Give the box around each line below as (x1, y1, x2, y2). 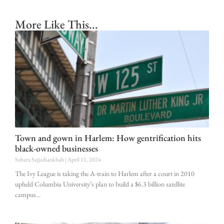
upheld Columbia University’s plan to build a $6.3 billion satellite (15, 179, 185, 188)
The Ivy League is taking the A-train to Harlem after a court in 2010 (15, 168, 194, 178)
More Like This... (15, 16, 98, 32)
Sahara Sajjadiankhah (15, 155, 65, 163)
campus (15, 189, 36, 199)
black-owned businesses (15, 142, 98, 154)
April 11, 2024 (66, 155, 101, 163)
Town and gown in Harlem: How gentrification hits (15, 131, 201, 143)
